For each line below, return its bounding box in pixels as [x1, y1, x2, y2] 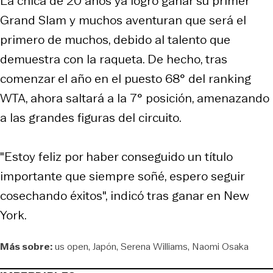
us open [55, 239, 88, 253]
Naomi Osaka [192, 239, 249, 253]
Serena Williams [121, 239, 188, 253]
